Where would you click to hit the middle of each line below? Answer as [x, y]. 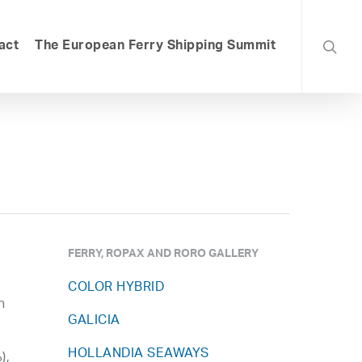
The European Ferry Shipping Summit [155, 46]
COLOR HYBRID [116, 288]
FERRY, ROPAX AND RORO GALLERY [164, 255]
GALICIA [94, 321]
